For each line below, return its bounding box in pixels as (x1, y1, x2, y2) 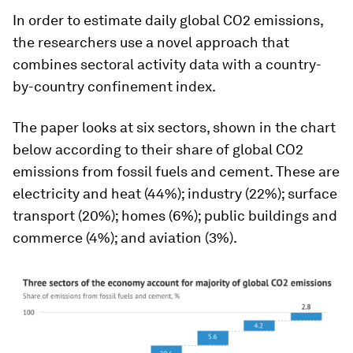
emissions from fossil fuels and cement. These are (13, 163, 340, 180)
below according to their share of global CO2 (13, 141, 303, 158)
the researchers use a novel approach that (13, 34, 289, 50)
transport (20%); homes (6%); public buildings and (13, 207, 337, 224)
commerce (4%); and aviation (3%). (13, 229, 237, 246)
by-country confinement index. (13, 78, 216, 95)
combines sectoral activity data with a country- (13, 56, 321, 72)
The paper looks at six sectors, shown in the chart (13, 119, 336, 136)
